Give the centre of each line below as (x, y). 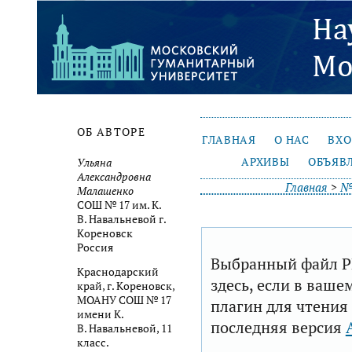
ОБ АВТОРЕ (112, 132)
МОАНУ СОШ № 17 (124, 301)
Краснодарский (118, 272)
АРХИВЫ (266, 161)
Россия (95, 247)
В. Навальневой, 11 (125, 329)
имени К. (101, 315)
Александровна (114, 176)
